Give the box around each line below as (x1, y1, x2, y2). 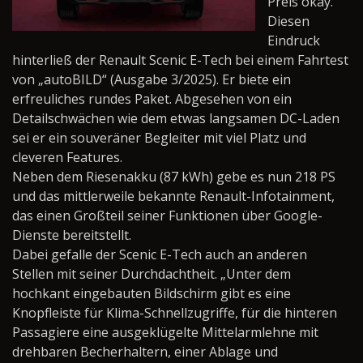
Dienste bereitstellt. (12, 226, 131, 244)
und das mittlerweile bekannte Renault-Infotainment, (12, 187, 335, 205)
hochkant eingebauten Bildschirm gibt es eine (12, 284, 291, 302)
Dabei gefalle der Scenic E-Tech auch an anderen (12, 246, 307, 263)
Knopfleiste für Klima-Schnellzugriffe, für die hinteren (12, 304, 337, 322)
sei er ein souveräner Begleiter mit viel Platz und (12, 129, 306, 147)
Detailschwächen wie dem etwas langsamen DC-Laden (12, 109, 340, 127)
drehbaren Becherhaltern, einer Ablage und (12, 343, 278, 361)
